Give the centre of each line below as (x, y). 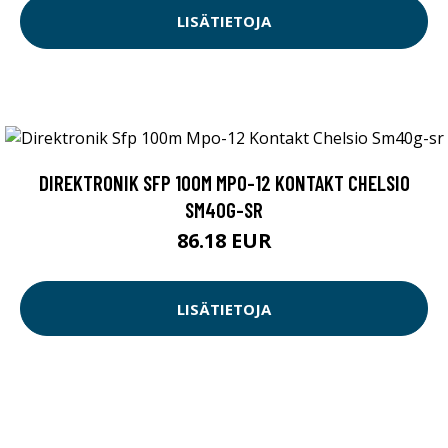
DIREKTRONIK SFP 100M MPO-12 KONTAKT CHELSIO (224, 182)
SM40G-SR (224, 209)
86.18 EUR (224, 240)
